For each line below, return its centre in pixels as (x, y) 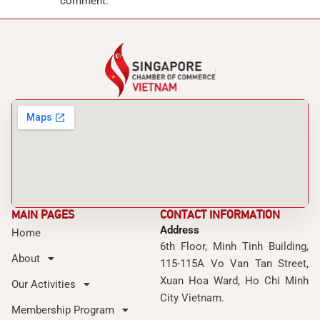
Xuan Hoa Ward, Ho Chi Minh (234, 281)
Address (180, 230)
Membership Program (63, 310)
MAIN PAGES (43, 215)
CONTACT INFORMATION (220, 215)
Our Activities (44, 285)
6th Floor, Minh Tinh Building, (234, 247)
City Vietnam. (192, 298)
